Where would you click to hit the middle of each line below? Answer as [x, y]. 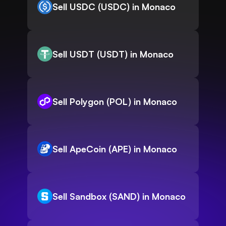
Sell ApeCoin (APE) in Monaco [115, 149]
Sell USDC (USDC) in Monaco [114, 7]
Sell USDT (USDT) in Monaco [113, 54]
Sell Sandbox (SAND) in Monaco [119, 196]
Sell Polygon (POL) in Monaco [115, 102]
